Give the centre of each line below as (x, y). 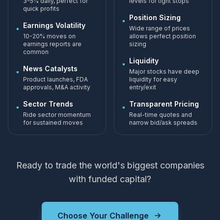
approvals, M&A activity (57, 87)
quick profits (41, 9)
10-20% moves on (49, 36)
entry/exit (143, 87)
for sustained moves (53, 123)
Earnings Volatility (54, 25)
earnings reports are (52, 44)
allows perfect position (163, 36)
